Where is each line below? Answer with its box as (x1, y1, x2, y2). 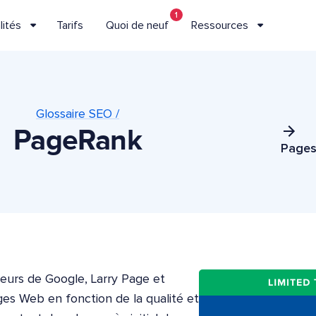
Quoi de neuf (105, 19, 169, 31)
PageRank (13, 123, 142, 159)
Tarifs (56, 19, 83, 31)
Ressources (190, 19, 248, 31)
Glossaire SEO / (36, 108, 119, 121)
